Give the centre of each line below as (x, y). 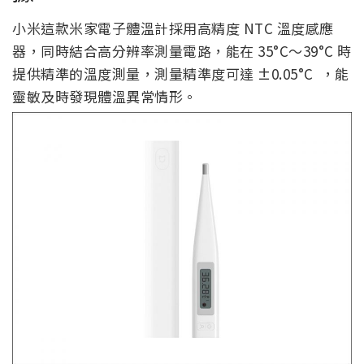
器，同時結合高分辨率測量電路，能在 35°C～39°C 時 (182, 50)
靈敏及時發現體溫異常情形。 (105, 96)
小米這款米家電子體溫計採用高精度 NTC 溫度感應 (173, 28)
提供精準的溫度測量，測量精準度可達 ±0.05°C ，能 (181, 73)
